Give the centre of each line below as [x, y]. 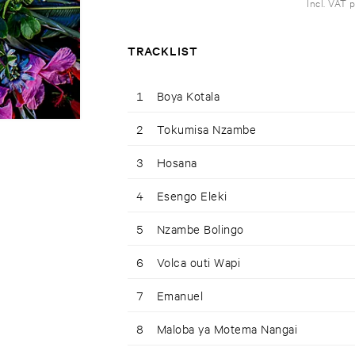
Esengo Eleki [192, 196]
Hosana [177, 162]
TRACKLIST [162, 51]
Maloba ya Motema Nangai [227, 329]
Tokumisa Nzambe [206, 129]
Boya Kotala [188, 96]
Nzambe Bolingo [200, 229]
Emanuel [180, 296]
